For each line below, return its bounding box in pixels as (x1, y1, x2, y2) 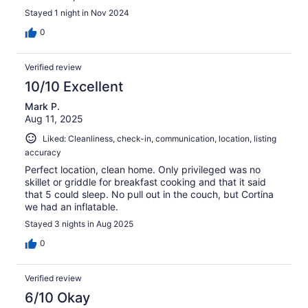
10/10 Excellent (25, 78, 123, 95)
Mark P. (25, 100, 60, 112)
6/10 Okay (25, 289, 90, 307)
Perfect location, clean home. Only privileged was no (25, 164, 261, 176)
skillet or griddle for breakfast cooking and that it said (25, 176, 266, 188)
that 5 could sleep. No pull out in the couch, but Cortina (25, 188, 274, 201)
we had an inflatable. (25, 201, 118, 213)
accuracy (25, 147, 61, 158)
